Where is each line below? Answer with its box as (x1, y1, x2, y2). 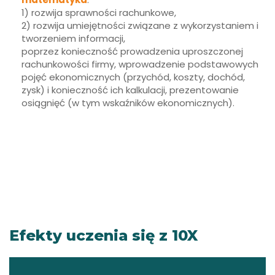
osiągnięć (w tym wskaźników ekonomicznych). (21, 96, 234, 109)
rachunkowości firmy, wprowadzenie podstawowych (21, 57, 258, 71)
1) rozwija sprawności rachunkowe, (21, 6, 179, 19)
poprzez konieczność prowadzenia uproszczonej (21, 44, 243, 58)
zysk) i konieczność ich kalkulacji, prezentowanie (21, 83, 239, 96)
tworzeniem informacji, (21, 31, 125, 45)
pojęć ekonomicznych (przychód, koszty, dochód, (21, 70, 245, 83)
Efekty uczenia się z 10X (9, 226, 198, 244)
